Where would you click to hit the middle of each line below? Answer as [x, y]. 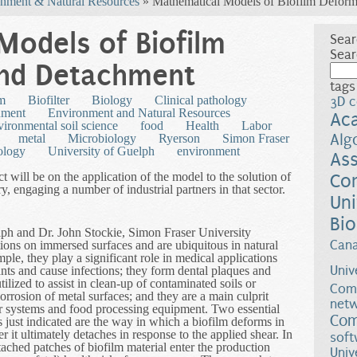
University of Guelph [101, 151]
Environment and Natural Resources [139, 113]
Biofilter [49, 100]
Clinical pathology [201, 100]
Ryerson [179, 139]
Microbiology [102, 139]
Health [202, 126]
